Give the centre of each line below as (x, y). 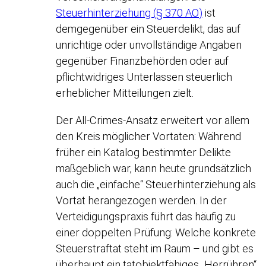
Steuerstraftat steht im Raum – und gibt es (155, 248)
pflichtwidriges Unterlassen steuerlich (144, 77)
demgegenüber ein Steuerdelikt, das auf (148, 29)
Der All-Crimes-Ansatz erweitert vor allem (153, 120)
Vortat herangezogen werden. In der (142, 200)
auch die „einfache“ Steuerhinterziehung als (156, 184)
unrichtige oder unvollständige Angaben (149, 45)
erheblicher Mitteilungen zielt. (125, 93)
